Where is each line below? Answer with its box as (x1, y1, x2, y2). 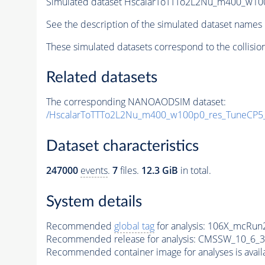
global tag (114, 219, 154, 232)
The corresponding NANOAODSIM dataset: (46, 95, 226, 109)
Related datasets (46, 70, 157, 86)
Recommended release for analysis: (46, 232, 196, 245)
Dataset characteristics (46, 138, 199, 154)
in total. (177, 164, 211, 177)
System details (46, 193, 142, 209)
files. (117, 164, 141, 177)
